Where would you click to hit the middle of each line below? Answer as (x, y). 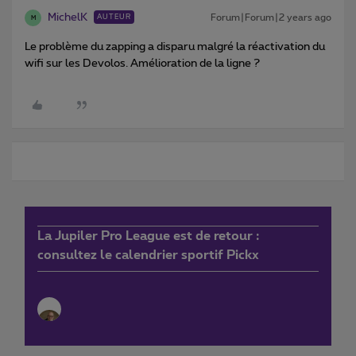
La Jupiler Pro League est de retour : (148, 236)
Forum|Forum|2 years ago (271, 18)
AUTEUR (114, 17)
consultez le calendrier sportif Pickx (148, 255)
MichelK (68, 18)
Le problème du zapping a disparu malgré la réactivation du (175, 47)
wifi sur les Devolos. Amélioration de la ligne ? (142, 64)
